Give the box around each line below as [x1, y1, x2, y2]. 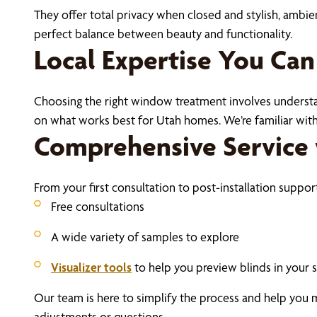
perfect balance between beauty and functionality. [34, 26, 292, 41]
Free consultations [51, 199, 144, 214]
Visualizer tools [51, 260, 132, 275]
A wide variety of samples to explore [51, 229, 239, 244]
